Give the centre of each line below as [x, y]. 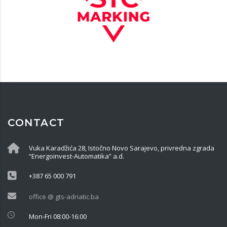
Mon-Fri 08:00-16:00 [58, 216]
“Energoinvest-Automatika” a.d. [77, 156]
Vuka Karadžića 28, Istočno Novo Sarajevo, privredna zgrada [122, 148]
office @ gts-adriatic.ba [64, 197]
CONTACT [36, 123]
